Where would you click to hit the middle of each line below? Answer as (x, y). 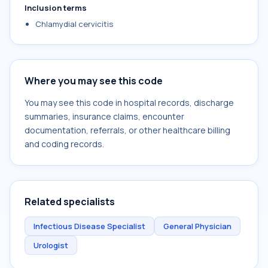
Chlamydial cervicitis (74, 24)
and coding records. (64, 144)
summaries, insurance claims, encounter (104, 116)
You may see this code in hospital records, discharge (129, 103)
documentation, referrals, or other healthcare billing (127, 130)
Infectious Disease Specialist (89, 226)
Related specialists (70, 202)
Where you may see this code (94, 81)
